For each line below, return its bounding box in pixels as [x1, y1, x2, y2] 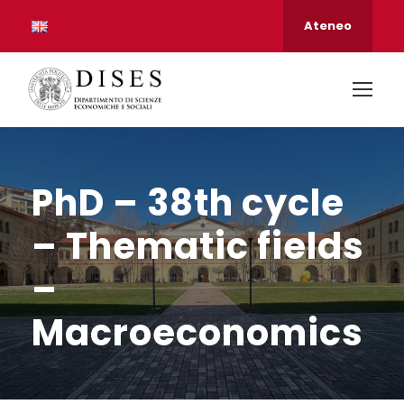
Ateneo [304, 17, 352, 34]
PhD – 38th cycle [32, 178, 344, 229]
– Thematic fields [32, 221, 364, 272]
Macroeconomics [32, 308, 363, 359]
